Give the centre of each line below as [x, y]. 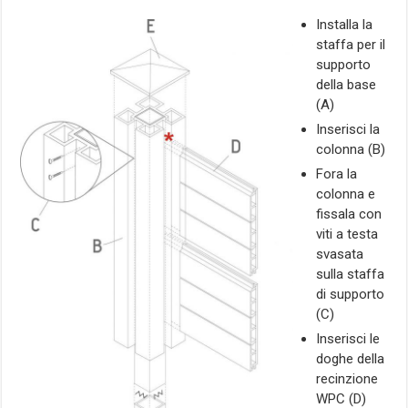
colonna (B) [351, 149]
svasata [340, 254]
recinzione [347, 378]
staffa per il [351, 44]
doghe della [351, 358]
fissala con [349, 214]
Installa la [345, 24]
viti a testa [347, 234]
